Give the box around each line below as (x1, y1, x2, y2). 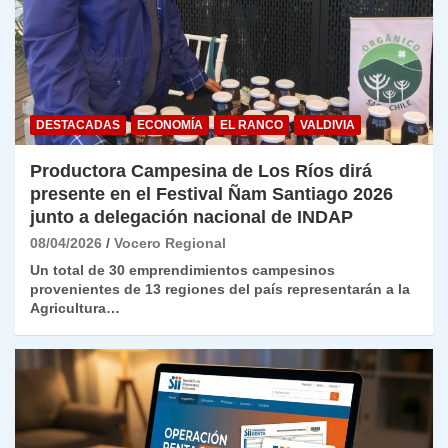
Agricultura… (30, 300, 120, 317)
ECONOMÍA (137, 118, 203, 133)
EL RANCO (220, 118, 283, 133)
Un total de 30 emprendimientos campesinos (30, 262, 335, 279)
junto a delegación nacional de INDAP (30, 207, 353, 228)
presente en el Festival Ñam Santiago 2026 (30, 184, 393, 205)
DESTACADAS (36, 118, 120, 133)
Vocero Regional (114, 235, 226, 252)
